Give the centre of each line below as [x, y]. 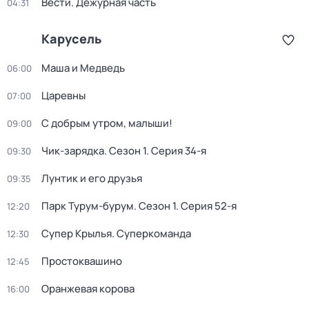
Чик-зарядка [73, 151]
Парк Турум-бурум [88, 206]
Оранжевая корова [88, 289]
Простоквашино [82, 261]
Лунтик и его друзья [92, 178]
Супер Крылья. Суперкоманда [116, 233]
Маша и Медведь [83, 68]
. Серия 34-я [176, 151]
